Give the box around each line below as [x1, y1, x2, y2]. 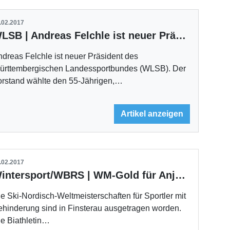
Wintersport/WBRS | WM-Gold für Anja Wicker [175, 169, 186, 181]
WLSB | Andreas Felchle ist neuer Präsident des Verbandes [176, 29, 186, 41]
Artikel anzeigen [121, 109, 184, 119]
